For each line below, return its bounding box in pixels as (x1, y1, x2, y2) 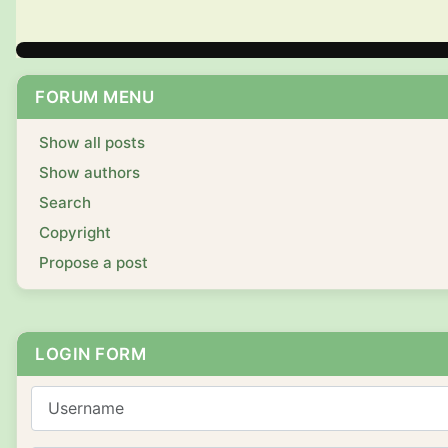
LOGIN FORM (35, 343, 146, 364)
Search (39, 192, 91, 212)
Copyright (39, 222, 111, 242)
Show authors (39, 162, 140, 182)
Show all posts (39, 132, 145, 152)
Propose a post (39, 252, 148, 272)
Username (30, 386, 106, 407)
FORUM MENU (35, 86, 154, 107)
